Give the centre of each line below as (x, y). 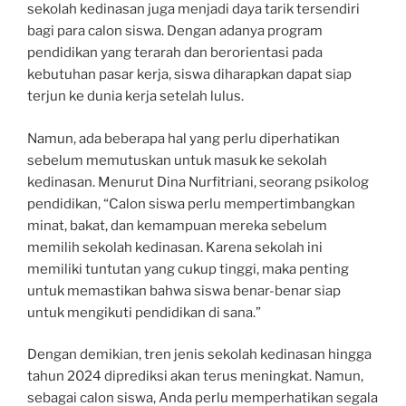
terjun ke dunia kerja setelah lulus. (135, 97)
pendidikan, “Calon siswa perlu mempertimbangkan (191, 203)
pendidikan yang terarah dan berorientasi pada (175, 53)
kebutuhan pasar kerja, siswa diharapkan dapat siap (189, 75)
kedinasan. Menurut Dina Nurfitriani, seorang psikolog (198, 182)
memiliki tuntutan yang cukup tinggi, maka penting (188, 269)
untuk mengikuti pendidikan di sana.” (144, 312)
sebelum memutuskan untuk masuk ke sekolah (177, 160)
